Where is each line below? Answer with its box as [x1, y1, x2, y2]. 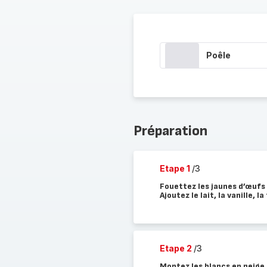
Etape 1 [159, 163, 192, 173]
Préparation [133, 122, 207, 139]
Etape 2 [159, 243, 194, 253]
